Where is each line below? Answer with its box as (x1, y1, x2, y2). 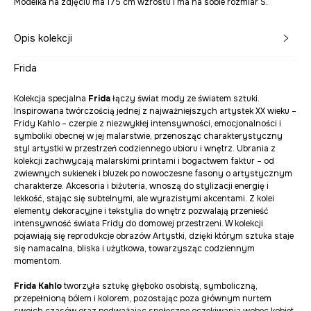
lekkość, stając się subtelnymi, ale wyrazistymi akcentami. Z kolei (14, 193, 274, 204)
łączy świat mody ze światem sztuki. (110, 93, 260, 104)
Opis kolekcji (14, 32, 72, 44)
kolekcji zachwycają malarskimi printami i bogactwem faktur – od (14, 155, 274, 167)
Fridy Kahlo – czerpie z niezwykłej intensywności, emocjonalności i (14, 118, 281, 129)
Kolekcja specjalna (14, 93, 88, 104)
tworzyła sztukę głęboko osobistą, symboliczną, (62, 280, 258, 292)
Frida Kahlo (14, 280, 62, 292)
